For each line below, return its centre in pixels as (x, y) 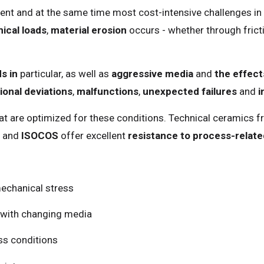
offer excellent (93, 135)
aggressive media (152, 74)
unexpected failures (190, 92)
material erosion (89, 30)
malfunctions (108, 92)
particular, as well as (65, 74)
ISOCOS (40, 135)
